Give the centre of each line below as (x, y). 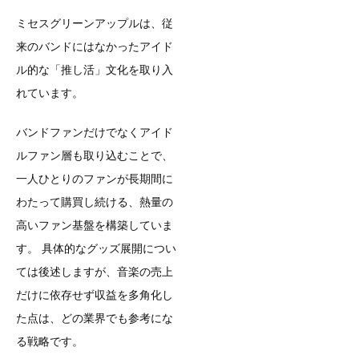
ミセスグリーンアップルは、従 (95, 24)
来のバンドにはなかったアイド (95, 47)
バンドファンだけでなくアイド (95, 133)
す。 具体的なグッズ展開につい (96, 249)
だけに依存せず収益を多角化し (95, 295)
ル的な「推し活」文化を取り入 (95, 70)
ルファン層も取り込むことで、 (95, 156)
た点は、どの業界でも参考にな (95, 319)
